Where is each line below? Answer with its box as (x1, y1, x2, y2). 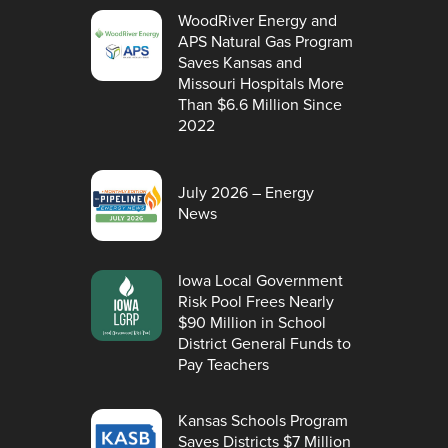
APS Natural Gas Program (178, 29, 354, 52)
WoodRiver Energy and (178, 8, 338, 31)
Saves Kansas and (178, 50, 303, 73)
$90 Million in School (178, 310, 327, 333)
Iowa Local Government (178, 268, 344, 291)
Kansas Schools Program (178, 409, 349, 432)
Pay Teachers (178, 352, 270, 375)
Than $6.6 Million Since (178, 92, 343, 115)
